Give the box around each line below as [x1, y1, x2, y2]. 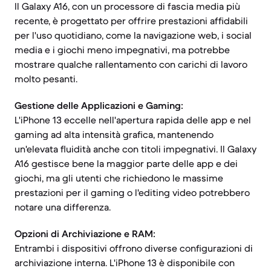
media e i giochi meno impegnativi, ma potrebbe [15, 44, 230, 56]
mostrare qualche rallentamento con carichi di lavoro [15, 58, 247, 70]
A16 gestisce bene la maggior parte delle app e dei [15, 157, 238, 169]
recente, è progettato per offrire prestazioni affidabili [15, 15, 248, 27]
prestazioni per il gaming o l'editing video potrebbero [15, 186, 250, 198]
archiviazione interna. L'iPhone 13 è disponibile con [15, 256, 235, 269]
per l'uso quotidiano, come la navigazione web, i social [15, 29, 252, 41]
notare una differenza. [15, 201, 111, 213]
